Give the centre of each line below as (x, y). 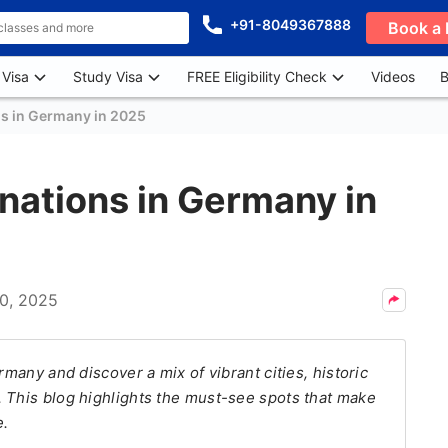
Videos (393, 76)
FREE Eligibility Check (257, 76)
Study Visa (108, 76)
